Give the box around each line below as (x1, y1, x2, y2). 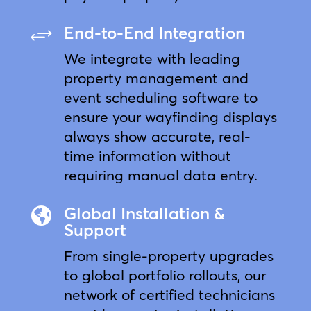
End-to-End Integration (63, 22, 245, 43)
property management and (63, 68, 249, 87)
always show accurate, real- (63, 126, 251, 145)
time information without (63, 146, 231, 165)
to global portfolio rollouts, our (63, 265, 266, 284)
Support (63, 219, 126, 240)
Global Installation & (63, 203, 225, 224)
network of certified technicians (63, 285, 275, 303)
